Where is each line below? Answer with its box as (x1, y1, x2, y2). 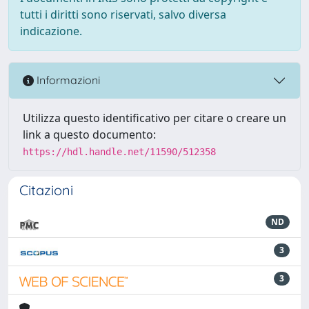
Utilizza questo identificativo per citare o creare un (23, 110, 286, 126)
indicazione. (20, 23, 82, 39)
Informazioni (34, 73, 100, 88)
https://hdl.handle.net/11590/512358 (23, 146, 216, 157)
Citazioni (19, 181, 73, 199)
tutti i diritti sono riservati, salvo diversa (20, 6, 226, 22)
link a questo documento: (23, 126, 156, 142)
